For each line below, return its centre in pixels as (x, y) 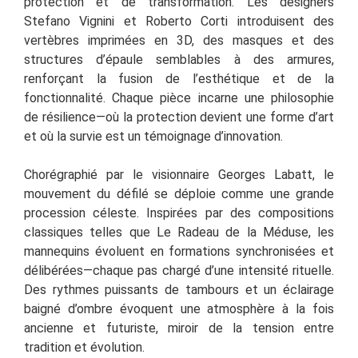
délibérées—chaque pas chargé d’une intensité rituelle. (179, 270)
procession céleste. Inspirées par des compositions (179, 213)
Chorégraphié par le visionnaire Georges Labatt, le (179, 174)
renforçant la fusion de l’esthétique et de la (179, 78)
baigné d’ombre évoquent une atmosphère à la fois (179, 308)
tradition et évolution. (84, 347)
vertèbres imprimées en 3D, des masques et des (179, 40)
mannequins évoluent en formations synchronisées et (179, 251)
